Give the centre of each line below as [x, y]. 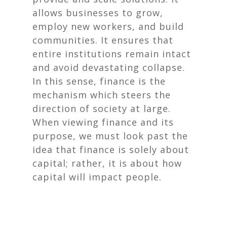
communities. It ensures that [103, 40]
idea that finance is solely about [111, 149]
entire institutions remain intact [112, 54]
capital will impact [79, 177]
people [142, 177]
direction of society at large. [102, 108]
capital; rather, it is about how [107, 163]
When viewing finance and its [103, 122]
